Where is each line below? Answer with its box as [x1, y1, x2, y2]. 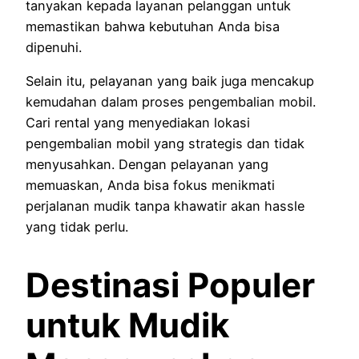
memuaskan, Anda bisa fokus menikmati [26, 176, 275, 193]
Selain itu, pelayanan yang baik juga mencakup [26, 72, 314, 89]
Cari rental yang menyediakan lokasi [26, 114, 250, 131]
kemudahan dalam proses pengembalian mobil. [26, 93, 316, 110]
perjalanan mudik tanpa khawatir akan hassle [26, 197, 305, 214]
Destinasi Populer [26, 264, 315, 305]
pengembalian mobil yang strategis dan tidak [26, 135, 305, 151]
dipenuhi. [26, 38, 82, 55]
